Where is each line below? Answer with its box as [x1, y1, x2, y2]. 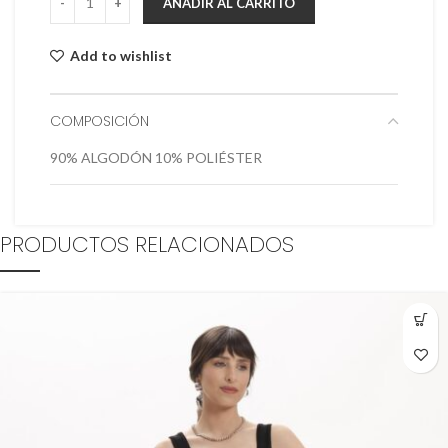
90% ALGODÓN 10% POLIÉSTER [50, 148, 262, 166]
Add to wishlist [70, 46, 173, 64]
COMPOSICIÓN [50, 110, 149, 131]
